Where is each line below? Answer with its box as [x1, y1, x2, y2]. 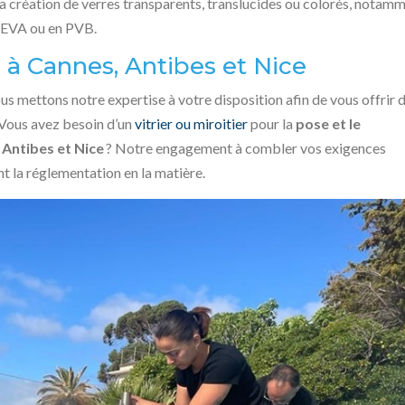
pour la [248, 115, 297, 133]
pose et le [296, 115, 362, 133]
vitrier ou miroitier [135, 115, 249, 133]
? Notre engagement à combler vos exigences [104, 139, 387, 157]
